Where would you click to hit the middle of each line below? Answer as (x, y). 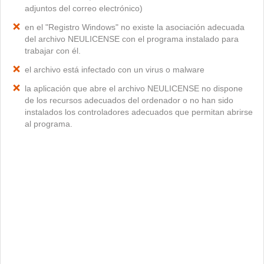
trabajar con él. (53, 51)
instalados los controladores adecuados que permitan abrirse (139, 112)
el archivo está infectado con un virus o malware (115, 70)
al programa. (49, 124)
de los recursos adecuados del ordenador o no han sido (129, 100)
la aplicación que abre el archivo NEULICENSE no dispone (134, 88)
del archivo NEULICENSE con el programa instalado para (132, 39)
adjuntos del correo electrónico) (84, 8)
